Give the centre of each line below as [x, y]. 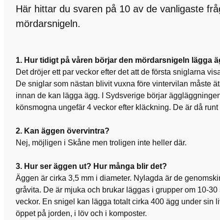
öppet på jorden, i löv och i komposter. [82, 213]
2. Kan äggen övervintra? [63, 131]
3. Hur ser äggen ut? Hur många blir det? [91, 166]
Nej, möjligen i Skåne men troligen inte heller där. [101, 142]
